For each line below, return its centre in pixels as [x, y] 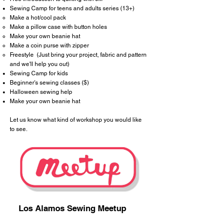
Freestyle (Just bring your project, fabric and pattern [78, 55]
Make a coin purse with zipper [49, 45]
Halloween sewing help [41, 92]
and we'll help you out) [40, 64]
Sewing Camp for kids [39, 73]
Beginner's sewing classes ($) [49, 83]
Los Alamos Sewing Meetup [72, 208]
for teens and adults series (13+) [91, 8]
